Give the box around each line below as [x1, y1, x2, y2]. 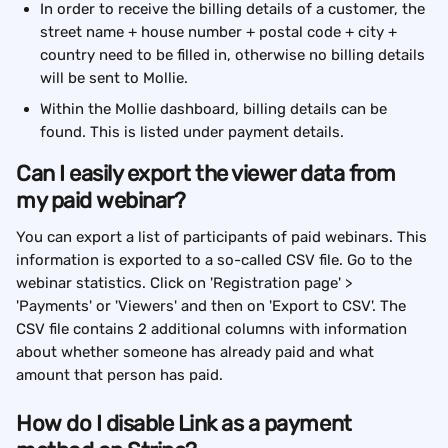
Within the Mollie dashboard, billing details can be [40, 100, 391, 119]
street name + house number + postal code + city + [40, 23, 401, 42]
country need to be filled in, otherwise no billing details [40, 46, 429, 65]
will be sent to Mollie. [40, 69, 188, 88]
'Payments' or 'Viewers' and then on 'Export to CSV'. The [16, 297, 410, 316]
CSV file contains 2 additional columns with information [16, 320, 411, 339]
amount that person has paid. [16, 366, 223, 385]
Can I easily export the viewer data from [16, 160, 401, 188]
